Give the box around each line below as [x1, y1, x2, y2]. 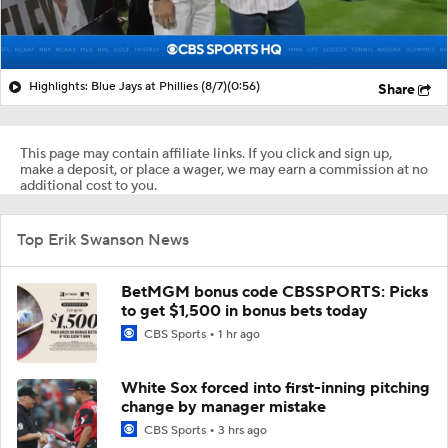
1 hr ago [218, 326, 260, 342]
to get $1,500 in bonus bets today [121, 300, 368, 321]
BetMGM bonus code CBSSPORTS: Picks [121, 281, 428, 302]
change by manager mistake [121, 396, 326, 417]
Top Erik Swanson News [17, 229, 189, 250]
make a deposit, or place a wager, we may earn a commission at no [20, 160, 428, 179]
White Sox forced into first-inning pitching [121, 377, 430, 398]
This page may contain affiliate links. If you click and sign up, [20, 144, 392, 163]
